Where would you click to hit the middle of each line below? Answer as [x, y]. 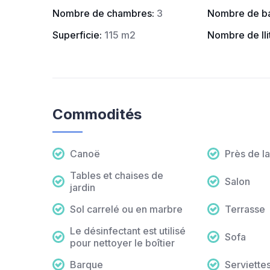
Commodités [97, 115]
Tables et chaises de [117, 176]
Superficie [76, 35]
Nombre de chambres [102, 14]
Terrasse [245, 209]
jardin [83, 188]
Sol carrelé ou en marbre [126, 209]
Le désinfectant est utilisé [128, 231]
